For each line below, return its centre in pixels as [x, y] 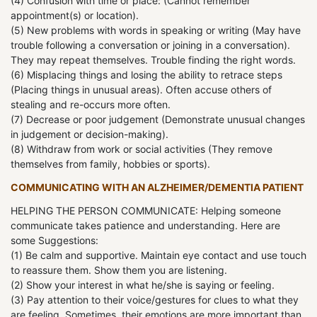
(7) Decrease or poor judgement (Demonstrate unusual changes [158, 120]
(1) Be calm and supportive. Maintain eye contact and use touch [158, 255]
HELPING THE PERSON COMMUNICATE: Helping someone [146, 211]
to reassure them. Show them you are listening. [119, 270]
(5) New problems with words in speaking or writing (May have [156, 30]
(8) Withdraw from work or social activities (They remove [142, 149]
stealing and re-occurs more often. [91, 105]
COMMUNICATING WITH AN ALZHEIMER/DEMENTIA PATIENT [157, 188]
